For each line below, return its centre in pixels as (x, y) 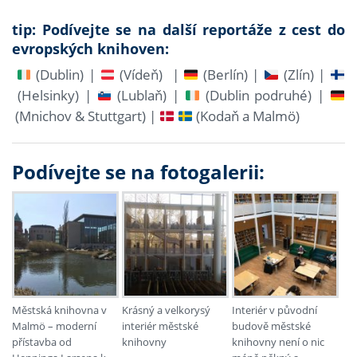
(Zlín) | (305, 75)
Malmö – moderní (54, 326)
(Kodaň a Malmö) (246, 116)
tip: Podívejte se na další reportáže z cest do (178, 30)
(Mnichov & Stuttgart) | (86, 116)
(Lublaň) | (148, 96)
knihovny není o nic (278, 341)
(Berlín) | (231, 75)
